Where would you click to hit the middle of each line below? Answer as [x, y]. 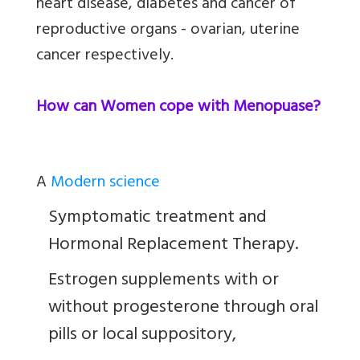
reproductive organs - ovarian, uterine [168, 31]
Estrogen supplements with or [164, 281]
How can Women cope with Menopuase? [178, 108]
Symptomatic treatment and [157, 218]
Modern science [105, 183]
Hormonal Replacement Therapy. [173, 245]
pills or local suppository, [144, 335]
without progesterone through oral [183, 308]
